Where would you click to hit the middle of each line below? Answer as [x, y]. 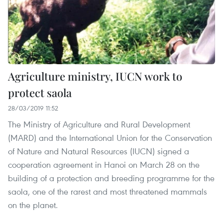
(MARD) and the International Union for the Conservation [110, 137]
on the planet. [33, 205]
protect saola [40, 92]
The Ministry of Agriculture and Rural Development [99, 124]
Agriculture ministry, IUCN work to [95, 76]
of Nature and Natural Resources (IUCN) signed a [99, 151]
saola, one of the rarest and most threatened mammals [108, 191]
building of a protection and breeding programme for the [111, 178]
